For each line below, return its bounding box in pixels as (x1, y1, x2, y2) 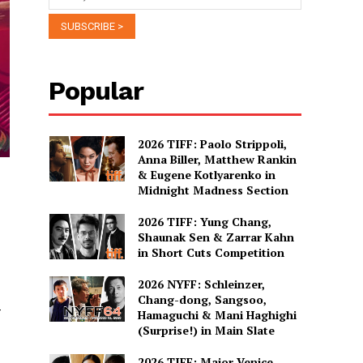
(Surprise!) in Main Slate (137, 322, 275, 338)
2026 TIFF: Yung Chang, (137, 213, 271, 229)
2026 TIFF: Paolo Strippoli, (137, 135, 287, 152)
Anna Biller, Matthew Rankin (137, 151, 297, 167)
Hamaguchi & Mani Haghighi (137, 306, 297, 322)
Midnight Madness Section (137, 181, 288, 198)
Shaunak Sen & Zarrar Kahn (137, 228, 294, 245)
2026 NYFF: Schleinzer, (137, 275, 265, 292)
